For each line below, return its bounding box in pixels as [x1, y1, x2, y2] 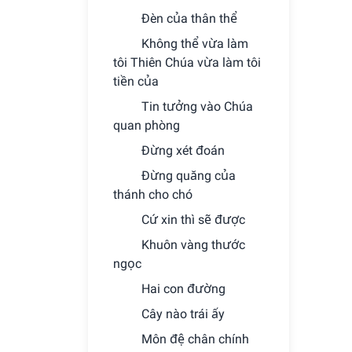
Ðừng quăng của [141, 168, 236, 183]
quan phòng [113, 118, 180, 133]
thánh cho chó [113, 187, 192, 202]
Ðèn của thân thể [141, 11, 237, 26]
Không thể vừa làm [141, 36, 248, 51]
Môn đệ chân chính [141, 332, 249, 346]
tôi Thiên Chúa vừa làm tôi [113, 55, 261, 70]
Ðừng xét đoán [141, 143, 225, 158]
